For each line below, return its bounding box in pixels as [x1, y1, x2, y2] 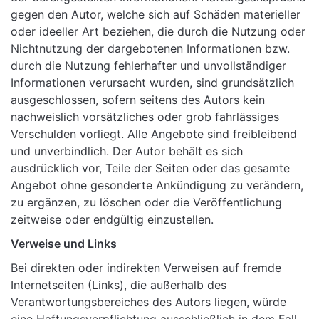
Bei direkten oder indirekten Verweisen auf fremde [11, 261, 281, 276]
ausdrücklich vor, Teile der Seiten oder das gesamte [11, 161, 290, 176]
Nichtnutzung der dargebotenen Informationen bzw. [11, 41, 290, 56]
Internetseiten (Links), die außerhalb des [11, 278, 226, 293]
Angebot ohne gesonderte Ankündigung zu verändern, [11, 178, 303, 193]
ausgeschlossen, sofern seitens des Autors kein [11, 93, 265, 108]
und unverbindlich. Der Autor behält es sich [11, 144, 243, 159]
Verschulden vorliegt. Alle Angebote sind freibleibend [11, 127, 297, 142]
